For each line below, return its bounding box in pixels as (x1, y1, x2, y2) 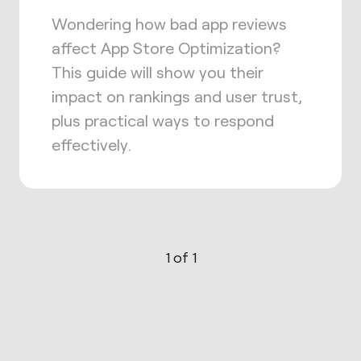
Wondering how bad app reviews (52, 14, 287, 33)
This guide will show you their (52, 62, 263, 81)
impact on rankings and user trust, (52, 86, 302, 106)
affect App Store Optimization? (52, 38, 280, 57)
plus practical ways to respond (52, 110, 274, 130)
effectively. (52, 135, 131, 154)
